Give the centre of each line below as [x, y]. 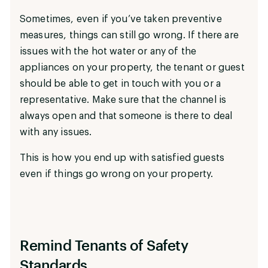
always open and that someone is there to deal [126, 116]
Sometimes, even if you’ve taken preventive [121, 19]
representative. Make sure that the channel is [123, 100]
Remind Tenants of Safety [104, 245]
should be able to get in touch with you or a [121, 83]
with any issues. [56, 132]
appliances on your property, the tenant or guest [132, 67]
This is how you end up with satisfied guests [122, 158]
